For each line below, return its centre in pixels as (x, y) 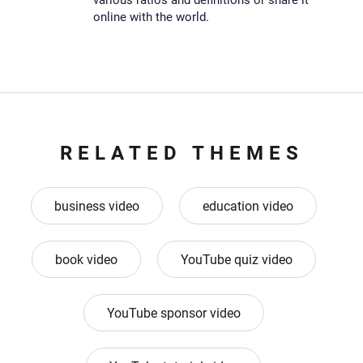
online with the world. (151, 17)
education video (248, 207)
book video (86, 260)
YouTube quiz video (236, 260)
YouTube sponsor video (173, 314)
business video (96, 207)
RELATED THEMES (181, 154)
